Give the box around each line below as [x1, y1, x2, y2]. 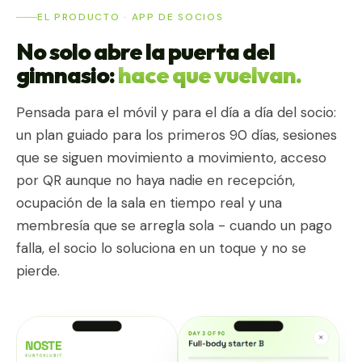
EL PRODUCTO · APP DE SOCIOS [37, 10, 224, 23]
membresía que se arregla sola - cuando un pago [16, 216, 332, 234]
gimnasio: [16, 60, 118, 89]
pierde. [16, 261, 60, 280]
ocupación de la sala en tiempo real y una [16, 193, 282, 212]
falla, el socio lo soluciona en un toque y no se [16, 238, 306, 257]
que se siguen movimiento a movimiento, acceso [16, 148, 326, 166]
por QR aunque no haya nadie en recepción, [16, 170, 295, 189]
